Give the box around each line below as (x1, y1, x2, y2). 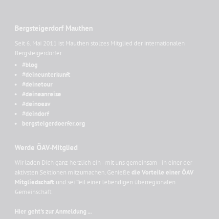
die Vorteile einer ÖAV (131, 168, 194, 177)
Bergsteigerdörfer (15, 49, 62, 58)
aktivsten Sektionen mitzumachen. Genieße (15, 168, 131, 177)
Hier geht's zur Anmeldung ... (15, 207, 92, 216)
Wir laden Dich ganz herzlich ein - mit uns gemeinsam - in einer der (15, 158, 192, 167)
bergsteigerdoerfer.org (22, 119, 85, 128)
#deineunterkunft (22, 70, 70, 79)
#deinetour (22, 80, 53, 89)
